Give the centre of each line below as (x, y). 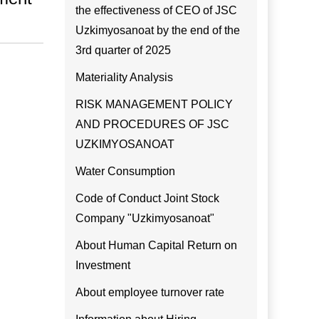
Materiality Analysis (124, 77)
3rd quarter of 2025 (123, 50)
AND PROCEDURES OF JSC (152, 124)
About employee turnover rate (150, 292)
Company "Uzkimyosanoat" (145, 218)
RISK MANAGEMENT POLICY (154, 104)
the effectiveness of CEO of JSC (156, 10)
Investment (103, 265)
